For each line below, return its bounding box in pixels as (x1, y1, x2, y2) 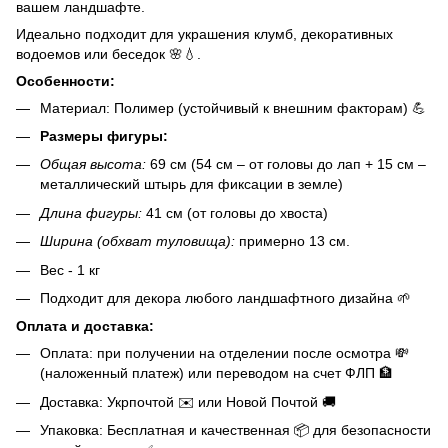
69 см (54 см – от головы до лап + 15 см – (146, 156, 426, 173)
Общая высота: (40, 156, 146, 173)
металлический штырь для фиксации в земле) (40, 176, 343, 193)
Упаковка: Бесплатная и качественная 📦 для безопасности (40, 422, 431, 439)
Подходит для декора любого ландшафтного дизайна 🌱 (40, 289, 411, 306)
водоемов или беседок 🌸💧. (16, 45, 201, 62)
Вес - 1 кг (40, 261, 100, 278)
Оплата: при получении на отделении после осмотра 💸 (40, 345, 409, 362)
